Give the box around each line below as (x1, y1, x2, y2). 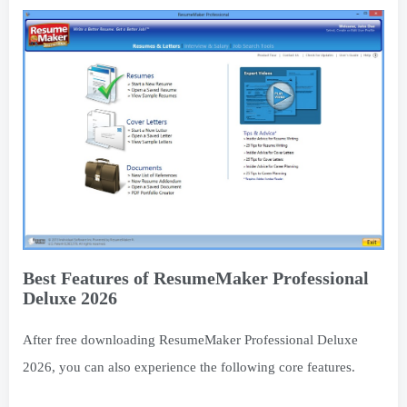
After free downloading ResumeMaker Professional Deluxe (23, 332, 358, 347)
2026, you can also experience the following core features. (23, 359, 355, 374)
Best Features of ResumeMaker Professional (23, 267, 369, 288)
